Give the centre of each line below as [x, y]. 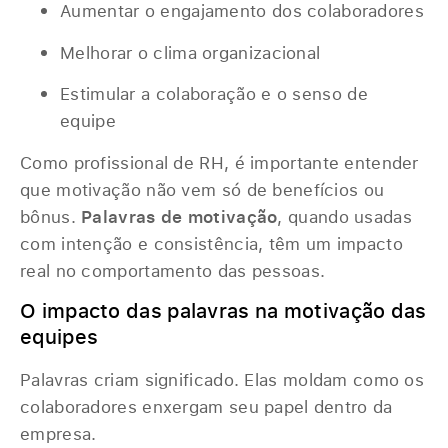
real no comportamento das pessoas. [173, 270]
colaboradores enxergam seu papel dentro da [206, 406]
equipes [59, 336]
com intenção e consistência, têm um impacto [211, 243]
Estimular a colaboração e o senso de [214, 94]
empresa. [58, 433]
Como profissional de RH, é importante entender [219, 162]
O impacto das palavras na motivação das [223, 310]
